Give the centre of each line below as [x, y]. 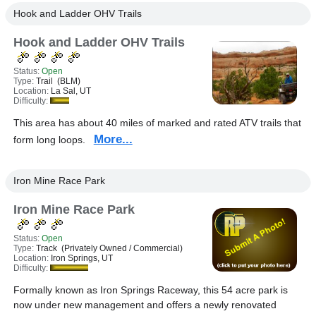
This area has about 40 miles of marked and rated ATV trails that [157, 123]
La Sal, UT [71, 91]
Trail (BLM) [58, 81]
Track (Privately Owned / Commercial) [109, 248]
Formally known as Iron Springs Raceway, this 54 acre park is [150, 290]
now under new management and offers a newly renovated [145, 305]
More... [113, 139]
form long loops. [53, 140]
